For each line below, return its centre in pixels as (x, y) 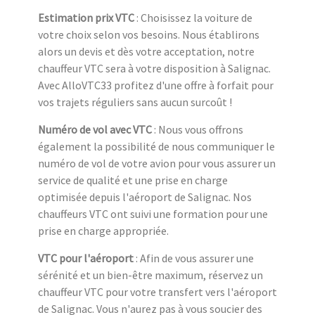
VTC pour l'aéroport (86, 258)
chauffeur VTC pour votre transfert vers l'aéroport (157, 291)
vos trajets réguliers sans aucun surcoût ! (135, 102)
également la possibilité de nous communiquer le (156, 146)
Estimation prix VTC (86, 17)
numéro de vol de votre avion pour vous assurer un (157, 163)
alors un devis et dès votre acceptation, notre (146, 51)
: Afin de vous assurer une (194, 258)
